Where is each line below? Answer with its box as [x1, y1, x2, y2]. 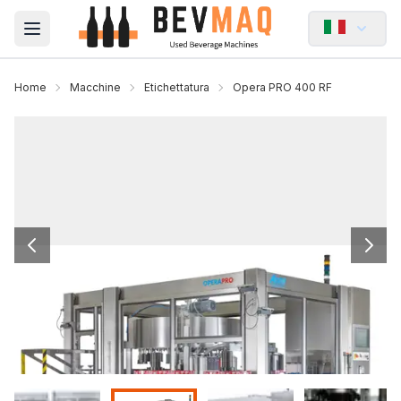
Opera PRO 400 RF [233, 81, 332, 94]
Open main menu [30, 29, 148, 47]
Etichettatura [144, 81, 209, 94]
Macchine [70, 81, 121, 94]
